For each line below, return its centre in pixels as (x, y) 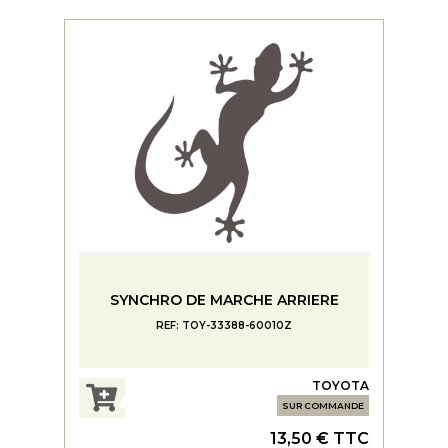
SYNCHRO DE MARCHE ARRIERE (224, 300)
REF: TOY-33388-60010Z (224, 325)
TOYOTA (340, 385)
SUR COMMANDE (323, 405)
